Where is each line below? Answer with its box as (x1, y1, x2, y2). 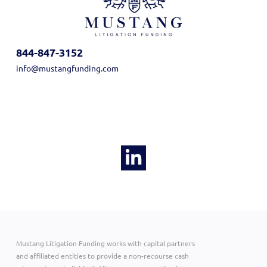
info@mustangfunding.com (15, 62, 119, 73)
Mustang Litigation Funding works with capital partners (15, 238, 195, 248)
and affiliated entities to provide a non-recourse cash (15, 250, 189, 260)
